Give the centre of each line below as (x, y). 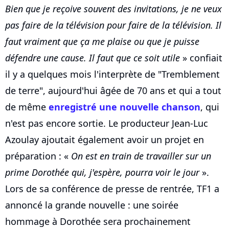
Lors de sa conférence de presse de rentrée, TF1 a (112, 188)
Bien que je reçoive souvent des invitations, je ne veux (113, 8)
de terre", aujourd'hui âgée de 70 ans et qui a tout (113, 90)
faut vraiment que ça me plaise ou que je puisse (102, 41)
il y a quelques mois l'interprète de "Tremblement (112, 74)
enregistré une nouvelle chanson (124, 107)
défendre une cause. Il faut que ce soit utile (93, 58)
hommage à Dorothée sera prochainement (98, 221)
